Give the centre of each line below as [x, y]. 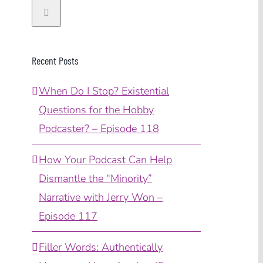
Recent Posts [55, 60]
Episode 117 [68, 216]
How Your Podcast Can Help [105, 159]
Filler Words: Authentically [101, 247]
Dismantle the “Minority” [95, 178]
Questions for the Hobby [96, 109]
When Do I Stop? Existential [104, 91]
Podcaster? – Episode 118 [99, 128]
